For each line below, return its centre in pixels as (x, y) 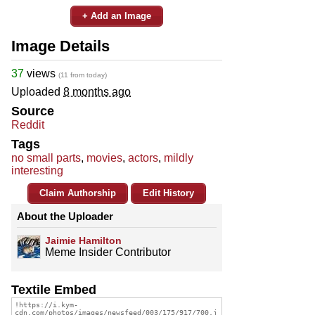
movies (104, 157)
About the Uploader (65, 216)
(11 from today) (83, 75)
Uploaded (37, 91)
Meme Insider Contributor (108, 252)
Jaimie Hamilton (83, 240)
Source (33, 111)
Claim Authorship (78, 193)
